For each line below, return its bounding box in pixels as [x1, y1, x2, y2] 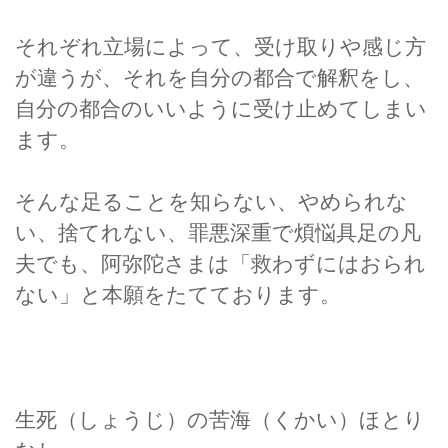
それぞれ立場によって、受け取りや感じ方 [15, 34, 426, 58]
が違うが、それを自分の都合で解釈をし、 [15, 65, 424, 89]
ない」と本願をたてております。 [15, 283, 341, 307]
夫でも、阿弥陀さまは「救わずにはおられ [15, 252, 426, 276]
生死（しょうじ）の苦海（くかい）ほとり [15, 408, 425, 432]
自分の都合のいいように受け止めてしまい [15, 96, 427, 120]
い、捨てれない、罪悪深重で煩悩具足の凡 [15, 221, 421, 245]
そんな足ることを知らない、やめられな [15, 190, 408, 214]
